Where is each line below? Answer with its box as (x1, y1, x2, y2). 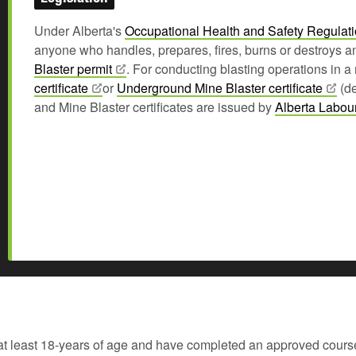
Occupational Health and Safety (124, 21, 307, 40)
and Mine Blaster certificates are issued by (33, 98, 275, 116)
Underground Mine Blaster (116, 79, 269, 97)
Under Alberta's (33, 21, 125, 40)
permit (76, 60, 112, 78)
